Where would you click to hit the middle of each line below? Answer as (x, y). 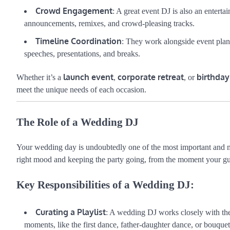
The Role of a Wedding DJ (78, 122)
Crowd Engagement (74, 11)
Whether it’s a (40, 78)
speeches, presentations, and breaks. (82, 54)
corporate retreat (151, 77)
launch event (88, 77)
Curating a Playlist (71, 212)
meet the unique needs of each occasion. (81, 90)
